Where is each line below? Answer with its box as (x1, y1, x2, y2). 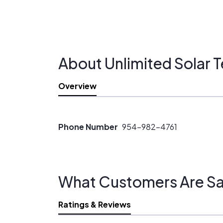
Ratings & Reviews (58, 199, 131, 210)
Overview (58, 81, 97, 91)
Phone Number (58, 121, 118, 132)
